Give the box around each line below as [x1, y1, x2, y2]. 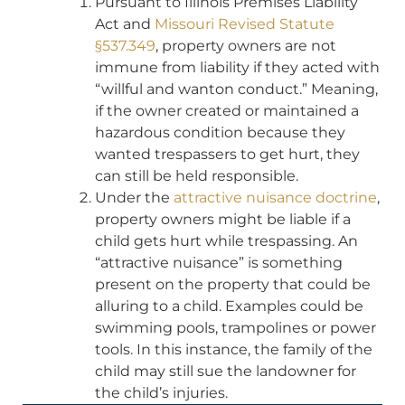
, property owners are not [155, 37, 336, 55]
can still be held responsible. [95, 167, 298, 185]
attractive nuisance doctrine [174, 189, 377, 207]
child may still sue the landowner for [95, 363, 356, 381]
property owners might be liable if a [95, 211, 351, 229]
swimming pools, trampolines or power [95, 319, 376, 337]
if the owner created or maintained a [95, 102, 359, 120]
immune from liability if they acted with [95, 59, 380, 77]
